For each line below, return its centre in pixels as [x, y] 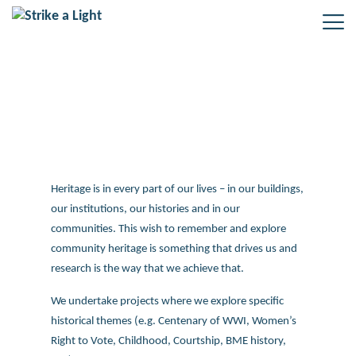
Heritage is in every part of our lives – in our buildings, [177, 190]
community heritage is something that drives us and [174, 249]
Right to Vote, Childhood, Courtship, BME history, [168, 341]
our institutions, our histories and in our [145, 209]
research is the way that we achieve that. [150, 269]
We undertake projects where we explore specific [167, 301]
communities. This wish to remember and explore [168, 229]
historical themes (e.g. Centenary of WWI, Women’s [174, 321]
